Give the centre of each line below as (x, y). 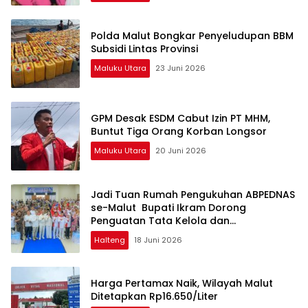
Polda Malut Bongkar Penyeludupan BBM (192, 36)
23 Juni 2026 (180, 68)
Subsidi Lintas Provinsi (144, 49)
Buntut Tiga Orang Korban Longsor (179, 132)
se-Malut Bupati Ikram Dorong (168, 207)
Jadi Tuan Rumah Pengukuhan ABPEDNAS (193, 194)
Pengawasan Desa (137, 233)
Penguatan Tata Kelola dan (160, 220)
